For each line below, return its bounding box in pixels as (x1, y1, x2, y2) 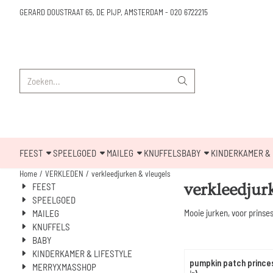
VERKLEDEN (45, 168, 83, 179)
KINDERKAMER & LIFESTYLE (32, 247, 133, 259)
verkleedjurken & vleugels (91, 168, 171, 179)
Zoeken (19, 69, 44, 80)
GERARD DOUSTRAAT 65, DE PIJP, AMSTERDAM (19, 7, 163, 17)
